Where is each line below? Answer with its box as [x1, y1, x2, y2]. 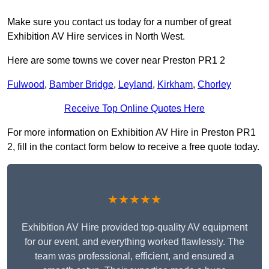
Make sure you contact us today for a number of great [7, 17, 231, 28]
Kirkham [157, 79, 193, 90]
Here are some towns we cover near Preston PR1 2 [7, 55, 225, 66]
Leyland [118, 79, 153, 90]
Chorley [198, 79, 231, 90]
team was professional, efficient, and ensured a [35, 251, 234, 262]
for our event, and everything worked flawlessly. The [25, 237, 244, 247]
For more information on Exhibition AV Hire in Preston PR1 [7, 127, 256, 138]
